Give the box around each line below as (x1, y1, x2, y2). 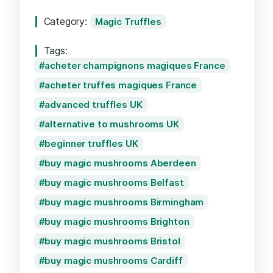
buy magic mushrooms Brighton (44, 215, 190, 227)
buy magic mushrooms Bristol (44, 235, 180, 247)
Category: (43, 15, 90, 27)
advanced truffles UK (44, 98, 143, 110)
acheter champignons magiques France (44, 59, 225, 71)
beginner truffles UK (44, 137, 138, 149)
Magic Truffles (94, 15, 161, 27)
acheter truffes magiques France (44, 79, 197, 91)
